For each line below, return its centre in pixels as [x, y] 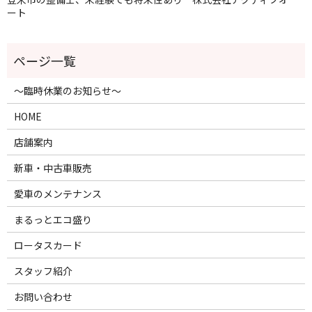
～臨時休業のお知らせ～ [67, 90]
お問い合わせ [43, 296]
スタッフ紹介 [43, 271]
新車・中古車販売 [53, 167]
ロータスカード [48, 245]
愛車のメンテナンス [57, 193]
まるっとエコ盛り [53, 219]
